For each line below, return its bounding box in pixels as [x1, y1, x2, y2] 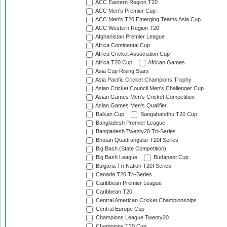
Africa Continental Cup [94, 42, 150, 49]
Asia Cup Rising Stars [94, 68, 149, 74]
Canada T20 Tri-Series [94, 171, 152, 178]
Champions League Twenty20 [94, 214, 169, 221]
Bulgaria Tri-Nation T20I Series [94, 163, 171, 169]
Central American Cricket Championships [94, 197, 197, 204]
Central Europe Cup [94, 206, 144, 212]
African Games [147, 59, 185, 66]
